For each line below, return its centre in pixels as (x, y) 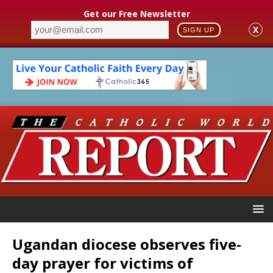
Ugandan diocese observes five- (127, 244)
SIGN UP (199, 30)
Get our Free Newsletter (136, 13)
